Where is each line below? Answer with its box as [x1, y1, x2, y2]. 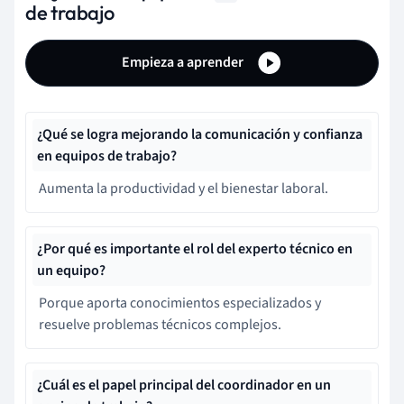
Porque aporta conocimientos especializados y [39, 292, 321, 313]
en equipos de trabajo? [37, 145, 177, 166]
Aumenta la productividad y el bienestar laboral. [39, 178, 328, 198]
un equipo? [37, 260, 106, 280]
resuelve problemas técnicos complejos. [39, 314, 281, 335]
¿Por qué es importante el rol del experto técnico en [37, 238, 353, 259]
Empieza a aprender [122, 51, 246, 72]
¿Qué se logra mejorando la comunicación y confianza [37, 124, 363, 144]
